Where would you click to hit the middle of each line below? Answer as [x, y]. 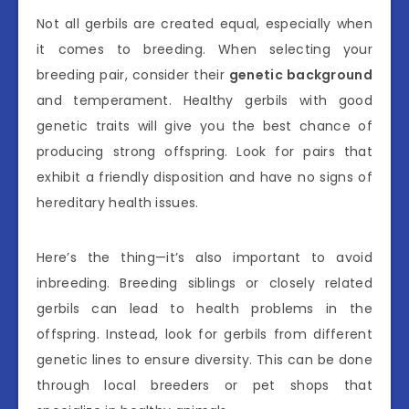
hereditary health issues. [118, 202]
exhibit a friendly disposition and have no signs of [204, 177]
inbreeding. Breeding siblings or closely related [204, 283]
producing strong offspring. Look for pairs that [204, 151]
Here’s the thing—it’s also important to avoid [204, 257]
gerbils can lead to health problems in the [204, 308]
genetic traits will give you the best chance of [204, 126]
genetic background [300, 74]
